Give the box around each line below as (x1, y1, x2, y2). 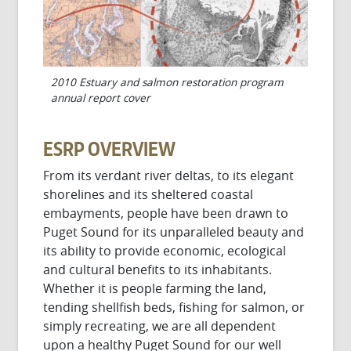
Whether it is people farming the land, (43, 279, 267, 297)
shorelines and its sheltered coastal (43, 185, 254, 203)
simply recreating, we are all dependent (43, 317, 277, 335)
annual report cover (51, 90, 151, 105)
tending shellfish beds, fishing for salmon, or (43, 298, 306, 316)
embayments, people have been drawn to (43, 204, 289, 222)
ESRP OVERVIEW (43, 136, 176, 161)
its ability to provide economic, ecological (43, 241, 287, 259)
